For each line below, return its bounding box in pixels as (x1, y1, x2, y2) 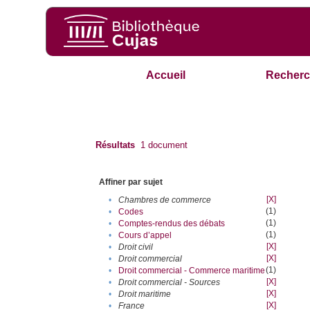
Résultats (95, 140, 136, 151)
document (145, 140, 188, 151)
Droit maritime (118, 289, 172, 300)
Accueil (146, 69, 186, 82)
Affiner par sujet (99, 177, 163, 188)
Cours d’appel (118, 230, 172, 241)
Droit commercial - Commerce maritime (118, 266, 266, 276)
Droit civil (118, 242, 154, 253)
